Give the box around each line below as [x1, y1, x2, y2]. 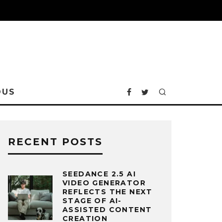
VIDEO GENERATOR [62, 178, 146, 187]
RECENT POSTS [8, 136, 103, 148]
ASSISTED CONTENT [62, 205, 152, 214]
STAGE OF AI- [62, 196, 122, 205]
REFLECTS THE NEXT [62, 187, 153, 196]
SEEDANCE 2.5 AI [62, 169, 136, 178]
